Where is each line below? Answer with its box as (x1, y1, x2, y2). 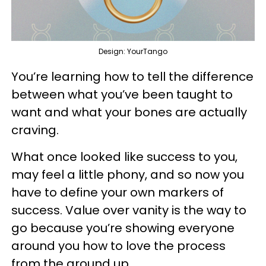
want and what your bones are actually (11, 104, 247, 121)
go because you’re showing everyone (11, 220, 235, 237)
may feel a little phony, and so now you (11, 166, 244, 183)
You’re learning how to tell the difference (11, 68, 254, 85)
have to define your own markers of (11, 184, 224, 201)
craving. (11, 122, 62, 139)
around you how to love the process (11, 237, 226, 255)
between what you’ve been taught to (11, 86, 233, 103)
